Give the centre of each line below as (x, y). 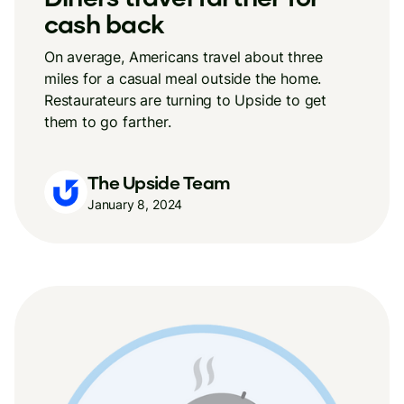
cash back (104, 23)
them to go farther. (108, 122)
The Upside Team (159, 182)
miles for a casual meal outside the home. (183, 78)
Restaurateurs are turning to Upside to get (185, 100)
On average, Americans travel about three (184, 57)
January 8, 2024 (135, 204)
